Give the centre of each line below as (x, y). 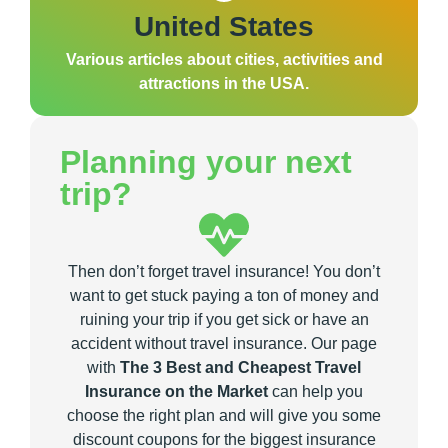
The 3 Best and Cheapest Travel (240, 368)
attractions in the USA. (224, 84)
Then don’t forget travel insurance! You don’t (224, 272)
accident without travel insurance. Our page (224, 344)
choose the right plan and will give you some (224, 416)
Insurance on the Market (176, 392)
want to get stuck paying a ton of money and (224, 296)
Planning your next (206, 162)
